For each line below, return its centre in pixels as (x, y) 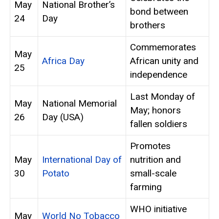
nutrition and (155, 160)
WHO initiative (158, 209)
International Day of (82, 160)
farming (146, 187)
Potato (56, 174)
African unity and (164, 61)
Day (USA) (63, 117)
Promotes (150, 146)
